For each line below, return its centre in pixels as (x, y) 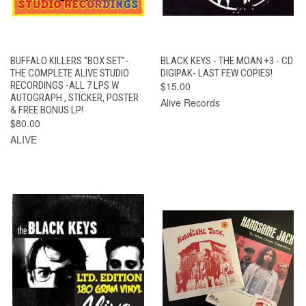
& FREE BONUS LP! (47, 110)
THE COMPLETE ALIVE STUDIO (70, 73)
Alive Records (190, 102)
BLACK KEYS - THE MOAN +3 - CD (226, 60)
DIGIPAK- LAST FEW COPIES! (216, 73)
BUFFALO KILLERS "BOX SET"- (69, 60)
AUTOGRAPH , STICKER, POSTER (74, 97)
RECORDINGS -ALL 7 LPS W (65, 85)
